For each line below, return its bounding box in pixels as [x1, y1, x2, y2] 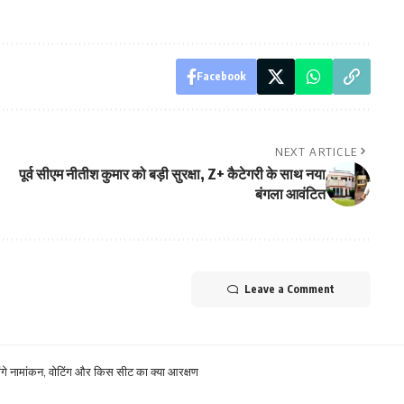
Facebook [196, 69, 246, 83]
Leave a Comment [243, 281, 335, 296]
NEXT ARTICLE [274, 143, 358, 159]
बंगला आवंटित [254, 184, 326, 203]
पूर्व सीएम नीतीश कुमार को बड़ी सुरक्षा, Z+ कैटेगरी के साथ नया [18, 164, 326, 183]
